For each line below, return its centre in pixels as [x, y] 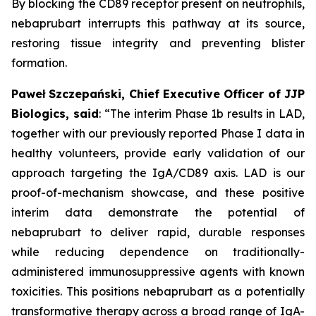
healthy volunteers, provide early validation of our [158, 153]
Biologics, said [55, 114]
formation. [39, 63]
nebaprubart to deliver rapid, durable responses [158, 232]
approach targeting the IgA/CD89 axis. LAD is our [158, 173]
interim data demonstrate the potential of [158, 212]
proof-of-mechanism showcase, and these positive [158, 193]
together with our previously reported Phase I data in [158, 133]
